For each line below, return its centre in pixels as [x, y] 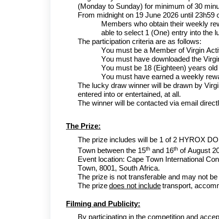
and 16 [162, 150]
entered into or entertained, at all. [129, 94]
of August [195, 150]
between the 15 [121, 150]
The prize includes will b [116, 140]
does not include [135, 186]
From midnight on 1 [109, 15]
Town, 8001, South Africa [118, 168]
